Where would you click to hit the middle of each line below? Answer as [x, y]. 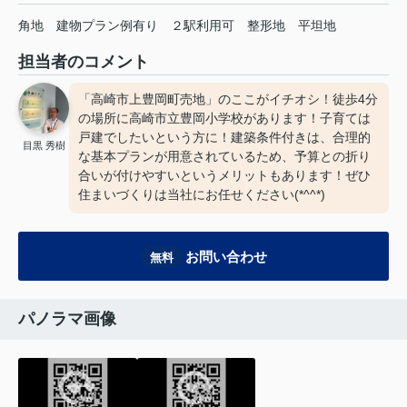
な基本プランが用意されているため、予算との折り [224, 157]
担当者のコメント [84, 62]
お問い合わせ [226, 256]
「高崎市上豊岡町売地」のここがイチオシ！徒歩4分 [228, 99]
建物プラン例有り [107, 26]
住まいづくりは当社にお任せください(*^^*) [202, 195]
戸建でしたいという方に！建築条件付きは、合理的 [224, 138]
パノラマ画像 [67, 319]
